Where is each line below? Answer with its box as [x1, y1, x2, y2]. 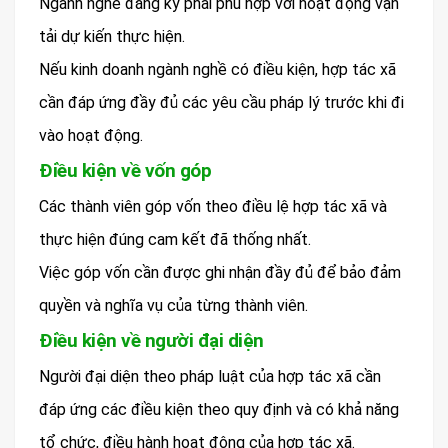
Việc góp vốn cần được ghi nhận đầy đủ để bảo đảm [39, 262, 401, 282]
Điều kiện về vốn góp [39, 158, 211, 182]
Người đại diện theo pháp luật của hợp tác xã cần [39, 366, 381, 386]
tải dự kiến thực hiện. [39, 26, 185, 46]
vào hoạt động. [39, 125, 143, 145]
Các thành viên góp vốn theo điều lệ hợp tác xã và [39, 196, 387, 216]
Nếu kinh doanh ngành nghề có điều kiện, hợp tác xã [39, 59, 396, 79]
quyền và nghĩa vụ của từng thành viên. [39, 295, 308, 315]
